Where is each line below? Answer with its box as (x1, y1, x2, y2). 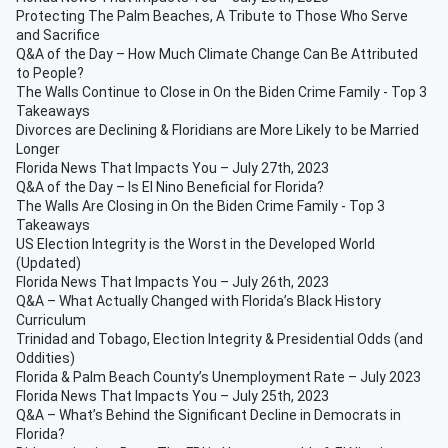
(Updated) (16, 255, 81, 271)
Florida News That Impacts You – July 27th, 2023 (16, 160, 329, 176)
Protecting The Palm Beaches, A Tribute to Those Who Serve (16, 8, 408, 24)
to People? (16, 65, 84, 81)
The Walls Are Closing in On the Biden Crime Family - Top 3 (16, 198, 385, 214)
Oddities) (16, 350, 75, 366)
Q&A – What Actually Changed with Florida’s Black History (16, 293, 381, 309)
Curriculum (16, 312, 86, 328)
